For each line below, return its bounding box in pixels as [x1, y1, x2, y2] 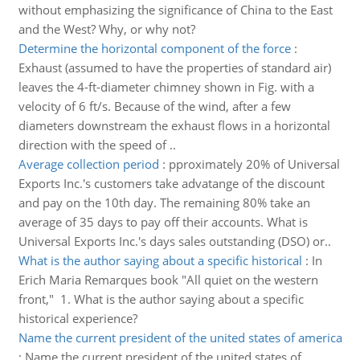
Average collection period [18, 156, 159, 172]
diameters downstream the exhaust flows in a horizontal [18, 117, 330, 133]
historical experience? [18, 310, 137, 326]
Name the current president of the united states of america [18, 329, 342, 346]
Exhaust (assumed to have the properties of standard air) [18, 59, 331, 76]
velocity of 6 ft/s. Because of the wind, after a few [18, 98, 291, 114]
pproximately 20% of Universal [168, 156, 340, 172]
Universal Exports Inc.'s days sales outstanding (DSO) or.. [18, 233, 331, 249]
